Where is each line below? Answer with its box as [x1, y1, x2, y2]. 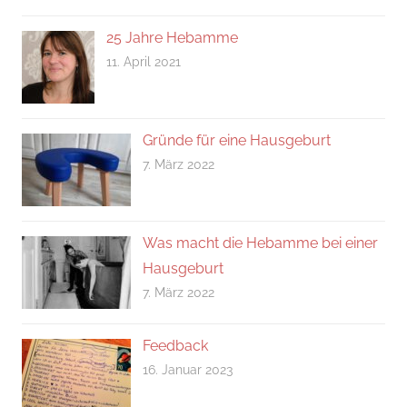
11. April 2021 [105, 54, 181, 69]
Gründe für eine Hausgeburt [142, 131, 331, 149]
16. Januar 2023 [142, 362, 233, 377]
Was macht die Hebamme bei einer [142, 233, 378, 252]
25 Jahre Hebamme [105, 28, 238, 46]
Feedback [142, 336, 208, 354]
